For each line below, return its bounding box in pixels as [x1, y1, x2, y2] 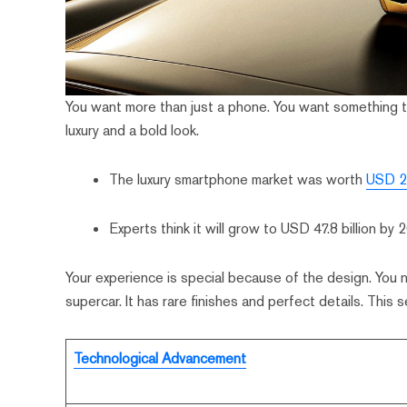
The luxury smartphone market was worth [109, 170, 367, 190]
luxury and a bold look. [65, 121, 200, 141]
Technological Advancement [74, 349, 247, 369]
